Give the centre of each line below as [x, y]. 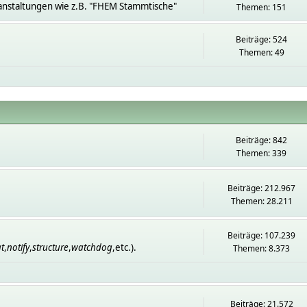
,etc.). [124, 247]
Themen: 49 [261, 52]
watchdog [91, 247]
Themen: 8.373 [262, 248]
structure [50, 247]
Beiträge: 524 [262, 39]
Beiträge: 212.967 [262, 188]
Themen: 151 [262, 7]
